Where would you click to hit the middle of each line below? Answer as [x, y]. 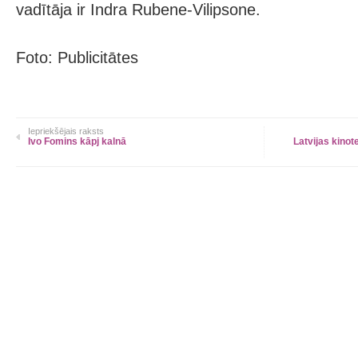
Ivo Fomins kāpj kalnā [77, 141]
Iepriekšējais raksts [66, 131]
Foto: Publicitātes [77, 58]
